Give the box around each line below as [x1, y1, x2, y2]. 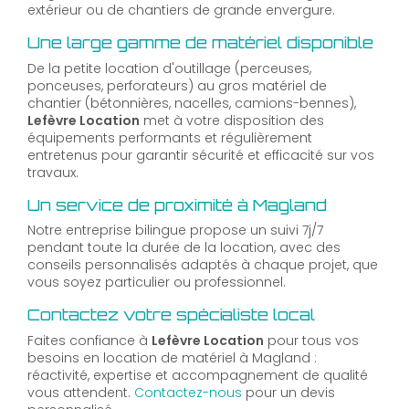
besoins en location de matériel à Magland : [27, 348, 317, 367]
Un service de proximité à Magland [27, 194, 327, 215]
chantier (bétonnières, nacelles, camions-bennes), [27, 93, 356, 112]
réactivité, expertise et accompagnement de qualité [27, 365, 368, 384]
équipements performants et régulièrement [27, 128, 312, 147]
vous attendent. [27, 383, 134, 402]
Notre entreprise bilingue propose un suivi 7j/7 [27, 221, 323, 240]
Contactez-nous [134, 383, 242, 402]
